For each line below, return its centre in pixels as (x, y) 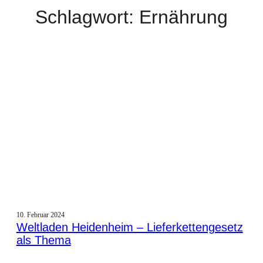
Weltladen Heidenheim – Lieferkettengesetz (129, 227)
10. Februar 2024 (40, 215)
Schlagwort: (87, 17)
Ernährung (183, 17)
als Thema (43, 240)
